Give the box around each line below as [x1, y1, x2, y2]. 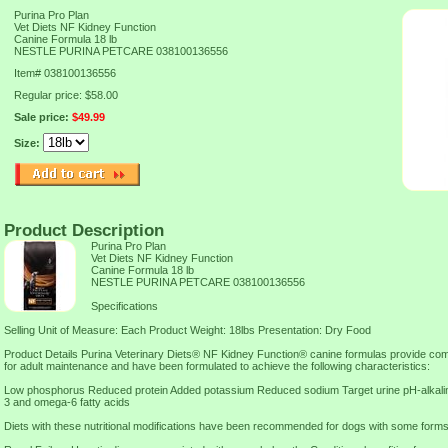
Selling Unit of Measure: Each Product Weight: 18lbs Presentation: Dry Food [4, 324, 371, 336]
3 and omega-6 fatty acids [4, 396, 130, 408]
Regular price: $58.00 [14, 89, 118, 101]
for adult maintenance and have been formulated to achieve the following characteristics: [4, 360, 430, 372]
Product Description [4, 221, 164, 239]
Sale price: [14, 111, 72, 123]
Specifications [91, 300, 158, 312]
